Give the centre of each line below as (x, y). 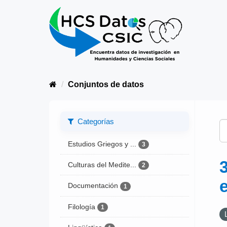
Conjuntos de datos (106, 84)
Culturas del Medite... (102, 165)
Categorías (94, 121)
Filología (81, 206)
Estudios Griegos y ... (102, 144)
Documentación (93, 186)
